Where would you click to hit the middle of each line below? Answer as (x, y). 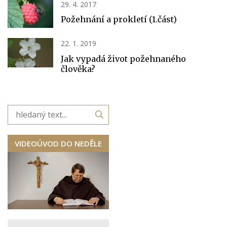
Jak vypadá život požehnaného (123, 59)
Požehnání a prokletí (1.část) (119, 20)
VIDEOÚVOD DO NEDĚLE (58, 143)
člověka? (78, 69)
